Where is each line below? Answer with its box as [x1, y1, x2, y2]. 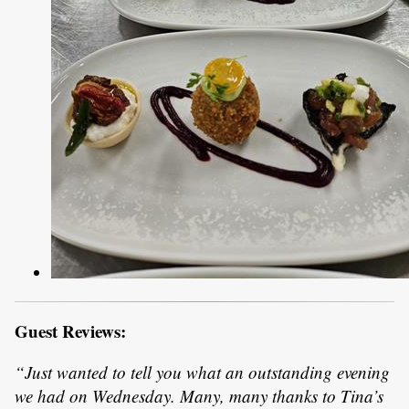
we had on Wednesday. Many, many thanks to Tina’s [15, 384, 383, 407]
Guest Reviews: [15, 319, 126, 343]
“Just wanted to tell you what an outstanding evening [15, 361, 390, 383]
